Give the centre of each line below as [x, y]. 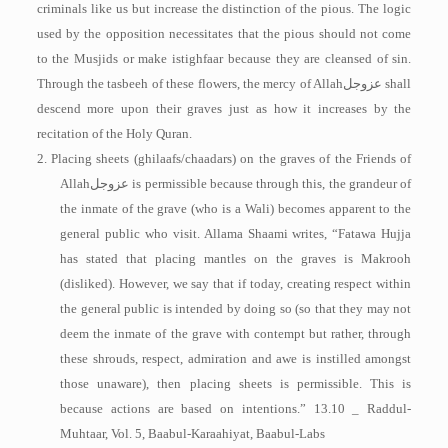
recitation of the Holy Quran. [114, 133]
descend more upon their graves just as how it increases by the [224, 108]
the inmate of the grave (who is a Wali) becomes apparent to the [236, 208]
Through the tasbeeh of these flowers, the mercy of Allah [189, 83]
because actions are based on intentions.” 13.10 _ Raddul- [236, 408]
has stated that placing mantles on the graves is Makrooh [236, 258]
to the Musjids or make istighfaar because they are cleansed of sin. [224, 58]
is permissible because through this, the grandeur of [270, 183]
